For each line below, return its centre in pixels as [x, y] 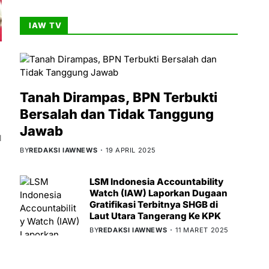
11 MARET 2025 [202, 230]
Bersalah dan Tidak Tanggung [117, 114]
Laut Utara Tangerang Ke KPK [155, 216]
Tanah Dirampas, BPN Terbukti [119, 97]
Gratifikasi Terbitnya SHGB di [154, 204]
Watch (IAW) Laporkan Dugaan [159, 193]
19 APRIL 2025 [131, 150]
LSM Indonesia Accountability [156, 181]
